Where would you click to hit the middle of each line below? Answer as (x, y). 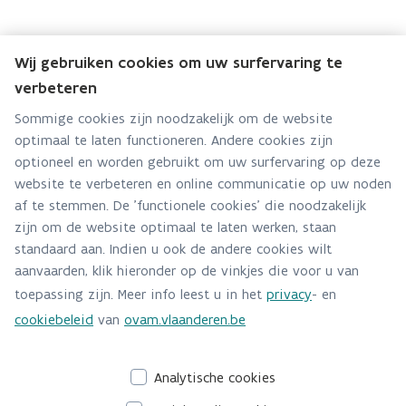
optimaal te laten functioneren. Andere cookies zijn (174, 140)
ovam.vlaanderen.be (185, 319)
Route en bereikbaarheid (126, 329)
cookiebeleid (54, 319)
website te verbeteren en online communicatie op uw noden (203, 184)
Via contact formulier (137, 177)
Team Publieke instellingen (192, 75)
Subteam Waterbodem (164, 100)
